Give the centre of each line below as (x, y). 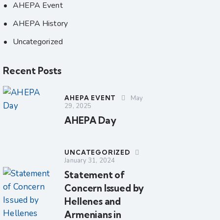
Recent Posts (32, 70)
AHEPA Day (90, 120)
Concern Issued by (104, 188)
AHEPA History (40, 23)
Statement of (95, 175)
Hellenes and (93, 201)
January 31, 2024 (90, 160)
